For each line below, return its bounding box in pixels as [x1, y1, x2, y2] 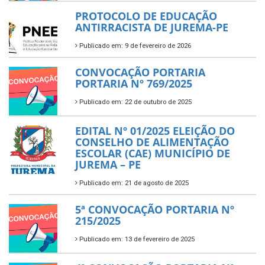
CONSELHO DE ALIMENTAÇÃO [75, 135, 229, 150]
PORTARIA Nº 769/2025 [75, 76, 192, 91]
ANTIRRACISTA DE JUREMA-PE [75, 20, 228, 34]
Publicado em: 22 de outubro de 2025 [77, 98, 192, 106]
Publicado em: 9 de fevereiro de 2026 [77, 42, 191, 50]
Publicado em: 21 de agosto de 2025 [77, 179, 189, 188]
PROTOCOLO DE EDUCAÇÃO [75, 9, 217, 23]
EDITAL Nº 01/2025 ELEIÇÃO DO [75, 124, 235, 138]
